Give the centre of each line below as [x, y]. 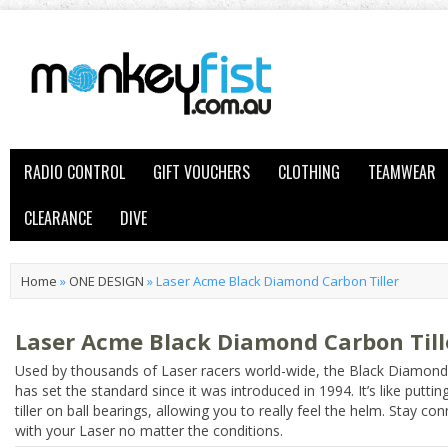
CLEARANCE [58, 218]
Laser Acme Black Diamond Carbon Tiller [277, 281]
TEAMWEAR [402, 172]
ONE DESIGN [106, 281]
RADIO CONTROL [74, 172]
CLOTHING [309, 172]
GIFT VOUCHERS [201, 172]
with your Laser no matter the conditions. [149, 430]
